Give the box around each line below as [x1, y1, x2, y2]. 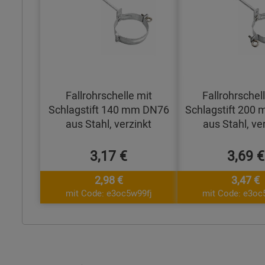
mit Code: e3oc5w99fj [65, 187, 152, 199]
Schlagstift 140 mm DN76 [48, 102, 169, 117]
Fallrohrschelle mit [65, 88, 152, 102]
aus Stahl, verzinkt [66, 117, 152, 131]
